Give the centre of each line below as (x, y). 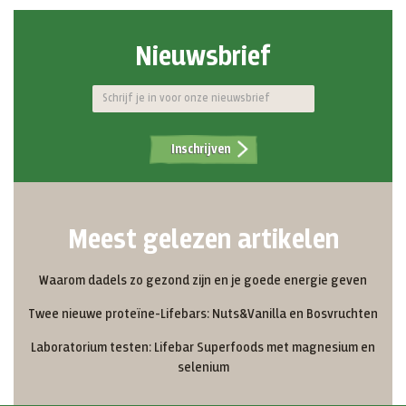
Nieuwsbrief (203, 57)
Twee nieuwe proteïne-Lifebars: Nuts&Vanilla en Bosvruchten (203, 314)
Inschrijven (200, 149)
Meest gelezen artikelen (203, 240)
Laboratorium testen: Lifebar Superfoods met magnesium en (203, 348)
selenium (203, 368)
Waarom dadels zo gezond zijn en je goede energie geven (203, 281)
